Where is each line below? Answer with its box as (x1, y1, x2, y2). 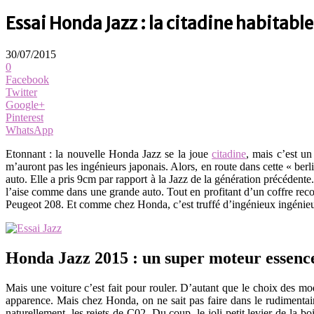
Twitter (6, 86, 37, 98)
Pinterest (6, 111, 43, 123)
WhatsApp (6, 123, 53, 136)
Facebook (6, 73, 49, 86)
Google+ (6, 98, 45, 111)
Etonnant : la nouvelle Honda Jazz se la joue (6, 147, 212, 160)
